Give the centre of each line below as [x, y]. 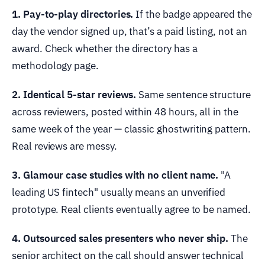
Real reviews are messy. [64, 146]
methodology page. [55, 65]
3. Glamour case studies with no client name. [115, 175]
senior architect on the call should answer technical [128, 255]
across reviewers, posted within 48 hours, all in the [125, 112]
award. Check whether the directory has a [105, 48]
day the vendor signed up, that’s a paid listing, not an [130, 31]
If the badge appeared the [193, 14]
